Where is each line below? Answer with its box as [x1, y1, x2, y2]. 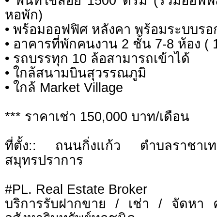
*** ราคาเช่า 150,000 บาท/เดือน [5, 109, 189, 124]
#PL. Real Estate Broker [5, 182, 147, 197]
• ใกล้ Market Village [5, 80, 123, 95]
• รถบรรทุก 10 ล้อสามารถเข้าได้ [5, 51, 190, 66]
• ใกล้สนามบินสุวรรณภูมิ [5, 65, 146, 81]
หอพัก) [5, 7, 43, 23]
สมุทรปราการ [5, 153, 83, 168]
